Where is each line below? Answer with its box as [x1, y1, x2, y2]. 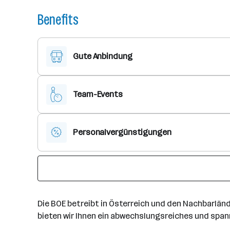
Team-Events [73, 89, 123, 99]
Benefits [37, 11, 79, 28]
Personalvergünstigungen [73, 127, 171, 137]
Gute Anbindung [73, 51, 132, 61]
